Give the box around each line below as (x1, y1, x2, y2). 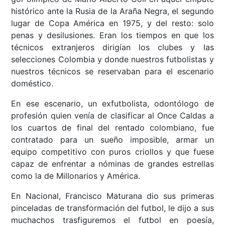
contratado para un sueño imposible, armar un (11, 135, 214, 145)
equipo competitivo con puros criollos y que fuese (11, 147, 214, 157)
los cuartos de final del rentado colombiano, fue (11, 123, 214, 133)
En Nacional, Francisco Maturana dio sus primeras (11, 191, 214, 201)
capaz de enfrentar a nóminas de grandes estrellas (11, 159, 214, 169)
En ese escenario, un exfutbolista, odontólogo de (11, 98, 214, 109)
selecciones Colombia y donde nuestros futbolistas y (11, 54, 214, 65)
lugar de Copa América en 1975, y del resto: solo (11, 18, 214, 29)
